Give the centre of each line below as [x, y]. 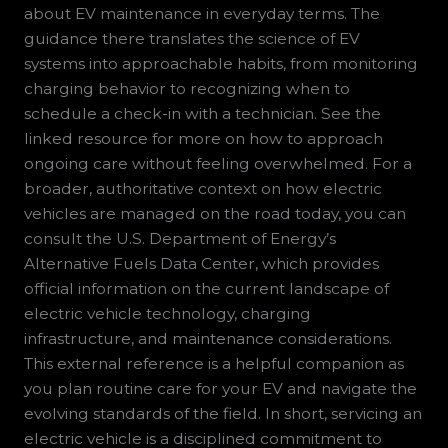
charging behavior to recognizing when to [186, 89]
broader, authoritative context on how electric [202, 189]
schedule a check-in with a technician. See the [202, 114]
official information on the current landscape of [206, 289]
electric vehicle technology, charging [167, 314]
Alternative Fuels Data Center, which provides [201, 264]
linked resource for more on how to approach [203, 139]
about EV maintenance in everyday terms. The [201, 14]
